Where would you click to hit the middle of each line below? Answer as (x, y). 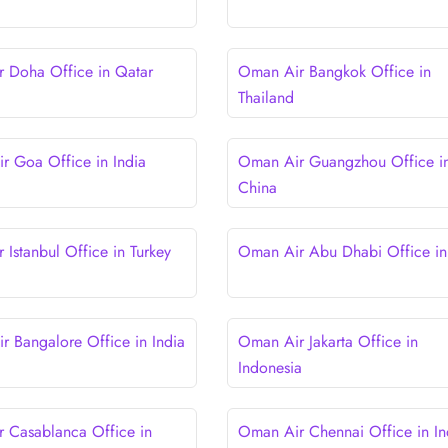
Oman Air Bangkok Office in (334, 71)
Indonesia (269, 367)
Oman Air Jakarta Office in (327, 341)
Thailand (265, 97)
